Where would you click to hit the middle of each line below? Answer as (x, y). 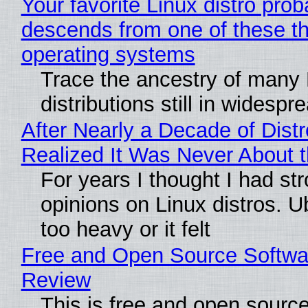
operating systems (108, 54)
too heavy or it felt (125, 229)
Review (56, 280)
